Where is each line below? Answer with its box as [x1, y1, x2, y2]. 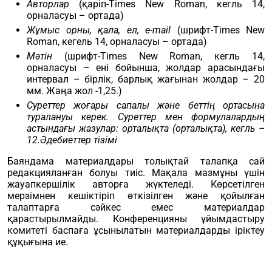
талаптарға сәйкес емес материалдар [7, 202, 265, 213]
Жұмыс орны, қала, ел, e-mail [27, 24, 171, 36]
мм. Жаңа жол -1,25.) [27, 85, 122, 97]
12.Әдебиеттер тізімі [27, 134, 117, 146]
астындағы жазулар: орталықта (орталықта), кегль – [27, 123, 265, 134]
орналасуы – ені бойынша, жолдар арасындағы [27, 62, 265, 73]
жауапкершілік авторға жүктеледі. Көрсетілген [7, 178, 265, 190]
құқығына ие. [7, 236, 68, 248]
